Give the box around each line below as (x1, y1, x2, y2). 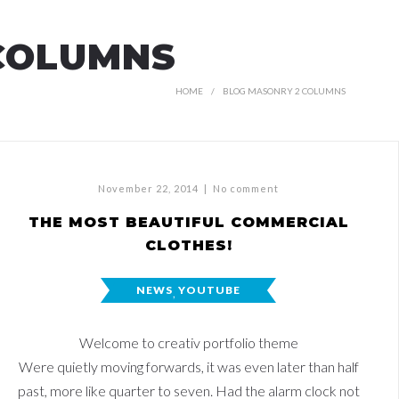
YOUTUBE (178, 283, 240, 297)
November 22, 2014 (98, 183, 199, 194)
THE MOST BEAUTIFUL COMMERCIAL (28, 214, 349, 231)
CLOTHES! (144, 237, 232, 254)
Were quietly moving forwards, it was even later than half (18, 358, 359, 375)
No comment (213, 183, 279, 194)
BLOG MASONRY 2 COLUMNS (223, 85, 346, 96)
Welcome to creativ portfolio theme (78, 334, 298, 351)
